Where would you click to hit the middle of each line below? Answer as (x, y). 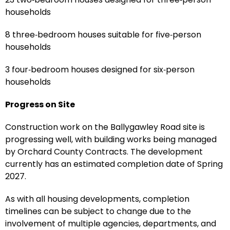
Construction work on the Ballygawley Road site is (105, 127)
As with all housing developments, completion (97, 199)
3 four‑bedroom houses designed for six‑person (100, 69)
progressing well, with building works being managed (111, 139)
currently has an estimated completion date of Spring (114, 164)
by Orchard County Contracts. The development (104, 151)
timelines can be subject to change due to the (98, 211)
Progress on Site (40, 104)
